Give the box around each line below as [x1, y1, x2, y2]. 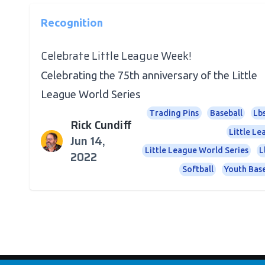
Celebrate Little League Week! [40, 47, 192, 64]
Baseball [209, 108, 243, 118]
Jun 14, [70, 132, 106, 150]
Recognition [40, 16, 103, 28]
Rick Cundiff [70, 117, 132, 134]
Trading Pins [149, 108, 199, 118]
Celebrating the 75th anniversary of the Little [40, 69, 257, 81]
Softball [182, 164, 214, 174]
